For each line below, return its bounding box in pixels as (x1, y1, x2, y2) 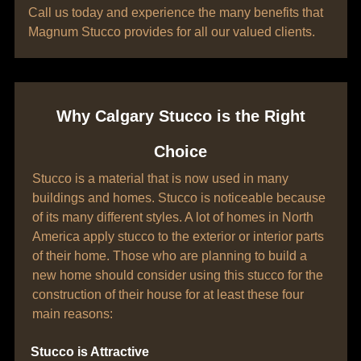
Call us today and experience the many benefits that (28, 6, 323, 19)
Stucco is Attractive (30, 345, 149, 359)
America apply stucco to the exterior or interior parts (32, 230, 324, 243)
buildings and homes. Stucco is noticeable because (32, 191, 326, 205)
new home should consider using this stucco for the (32, 268, 323, 282)
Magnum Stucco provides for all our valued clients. (28, 25, 315, 39)
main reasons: (32, 307, 113, 321)
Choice (154, 143, 207, 160)
